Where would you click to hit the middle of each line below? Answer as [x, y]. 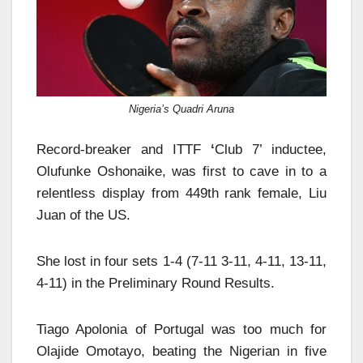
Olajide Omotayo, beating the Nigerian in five [181, 351]
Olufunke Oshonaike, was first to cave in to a [181, 171]
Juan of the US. [83, 215]
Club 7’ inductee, [271, 149]
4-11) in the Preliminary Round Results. [156, 283]
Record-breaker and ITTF [124, 149]
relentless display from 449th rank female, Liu [181, 193]
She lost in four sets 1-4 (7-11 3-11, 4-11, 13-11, [181, 261]
